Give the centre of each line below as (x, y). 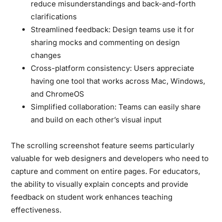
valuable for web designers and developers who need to (110, 158)
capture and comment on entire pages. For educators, (106, 171)
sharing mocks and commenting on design (106, 42)
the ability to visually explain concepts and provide (100, 184)
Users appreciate (163, 68)
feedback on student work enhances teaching (92, 197)
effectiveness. (36, 210)
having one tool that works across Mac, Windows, (118, 81)
